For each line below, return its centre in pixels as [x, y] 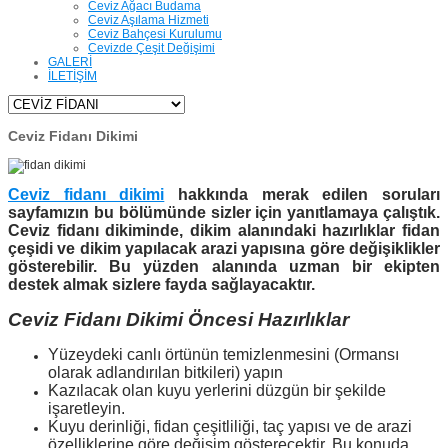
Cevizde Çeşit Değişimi [151, 48]
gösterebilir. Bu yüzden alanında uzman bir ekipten [224, 267]
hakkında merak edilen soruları [302, 195]
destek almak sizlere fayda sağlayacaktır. [161, 285]
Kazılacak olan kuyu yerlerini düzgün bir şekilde [217, 390]
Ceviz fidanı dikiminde [94, 231]
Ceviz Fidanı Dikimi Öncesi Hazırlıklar [178, 319]
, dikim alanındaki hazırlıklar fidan [310, 231]
